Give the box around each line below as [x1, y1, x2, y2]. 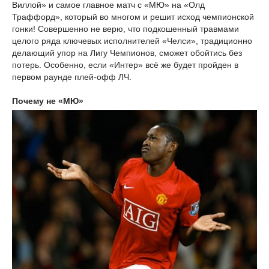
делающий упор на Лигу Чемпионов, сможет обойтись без [12, 48, 242, 58]
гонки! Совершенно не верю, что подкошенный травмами [12, 24, 239, 34]
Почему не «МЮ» [12, 96, 83, 106]
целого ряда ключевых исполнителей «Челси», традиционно [12, 36, 252, 46]
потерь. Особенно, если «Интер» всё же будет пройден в [12, 60, 238, 70]
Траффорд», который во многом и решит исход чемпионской [12, 12, 254, 22]
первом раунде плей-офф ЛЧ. [12, 72, 131, 82]
